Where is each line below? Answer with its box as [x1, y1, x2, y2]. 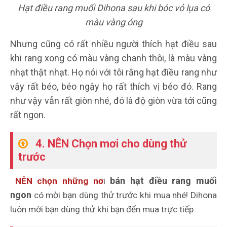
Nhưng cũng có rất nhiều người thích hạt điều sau [10, 39, 217, 50]
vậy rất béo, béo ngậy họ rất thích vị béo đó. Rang [10, 81, 217, 92]
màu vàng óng [85, 17, 142, 28]
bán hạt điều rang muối [110, 175, 217, 186]
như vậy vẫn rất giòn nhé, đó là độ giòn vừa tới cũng [10, 95, 217, 106]
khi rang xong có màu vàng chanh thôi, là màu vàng [10, 53, 217, 64]
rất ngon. [10, 109, 46, 121]
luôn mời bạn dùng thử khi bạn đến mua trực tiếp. [10, 204, 196, 215]
